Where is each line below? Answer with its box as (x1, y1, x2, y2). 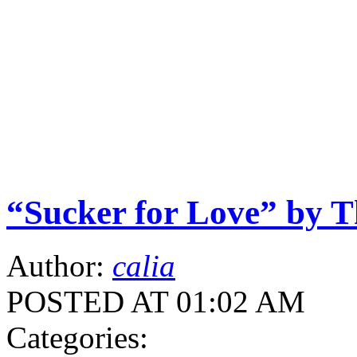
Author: (6, 249, 112, 284)
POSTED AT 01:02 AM (6, 284, 305, 320)
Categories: (6, 320, 148, 355)
